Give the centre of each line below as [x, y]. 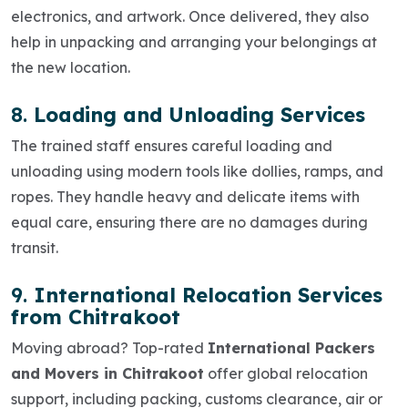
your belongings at [309, 41]
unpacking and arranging [151, 41]
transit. [35, 247]
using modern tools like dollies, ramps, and [233, 171]
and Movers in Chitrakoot [107, 373]
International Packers [291, 347]
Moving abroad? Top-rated [109, 347]
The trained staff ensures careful [128, 145]
